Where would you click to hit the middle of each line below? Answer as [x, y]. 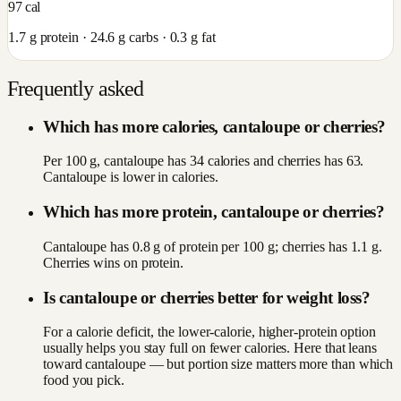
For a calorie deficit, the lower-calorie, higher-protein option [209, 332]
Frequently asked [76, 88]
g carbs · [142, 37]
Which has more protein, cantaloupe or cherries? [214, 212]
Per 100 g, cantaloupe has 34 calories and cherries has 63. [204, 161]
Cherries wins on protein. [113, 262]
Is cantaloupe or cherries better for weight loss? [207, 297]
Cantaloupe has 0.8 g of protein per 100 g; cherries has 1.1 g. [213, 246]
